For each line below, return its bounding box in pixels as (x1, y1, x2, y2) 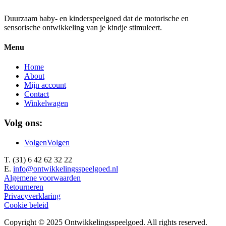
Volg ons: (4, 118, 42, 129)
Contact (24, 90, 49, 99)
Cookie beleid (4, 200, 48, 209)
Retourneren (4, 182, 43, 191)
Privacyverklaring (4, 191, 61, 200)
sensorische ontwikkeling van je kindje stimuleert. (4, 23, 162, 32)
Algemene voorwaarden (4, 173, 81, 182)
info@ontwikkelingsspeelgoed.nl (13, 164, 118, 173)
